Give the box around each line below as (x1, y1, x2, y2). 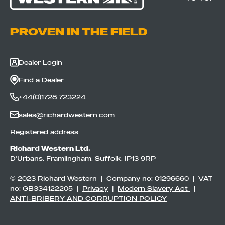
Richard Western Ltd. (10, 144, 90, 153)
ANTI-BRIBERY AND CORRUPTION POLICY (10, 194, 167, 203)
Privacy (82, 184, 108, 193)
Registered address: (10, 127, 80, 136)
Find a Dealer (19, 75, 64, 84)
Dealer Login (19, 58, 62, 67)
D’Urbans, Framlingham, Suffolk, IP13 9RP (10, 154, 156, 163)
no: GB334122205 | (10, 184, 82, 193)
